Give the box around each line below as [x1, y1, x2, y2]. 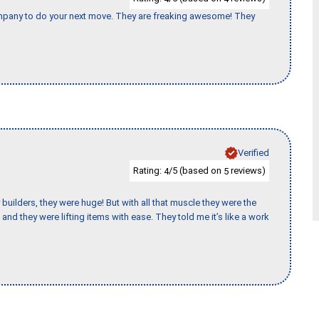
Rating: [133, 164, 164, 176]
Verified [238, 147, 269, 158]
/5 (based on [169, 164, 224, 176]
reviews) [229, 164, 266, 176]
